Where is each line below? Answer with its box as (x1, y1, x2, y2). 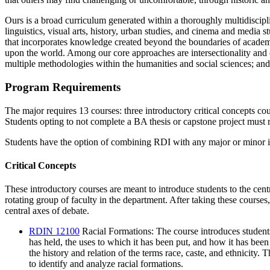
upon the (5, 48, 38, 58)
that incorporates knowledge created (5, 37, 142, 48)
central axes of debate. (5, 206, 89, 216)
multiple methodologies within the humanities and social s (5, 58, 224, 69)
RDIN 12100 (29, 226, 80, 237)
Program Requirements (5, 80, 121, 93)
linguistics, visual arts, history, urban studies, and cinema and (5, 26, 235, 37)
